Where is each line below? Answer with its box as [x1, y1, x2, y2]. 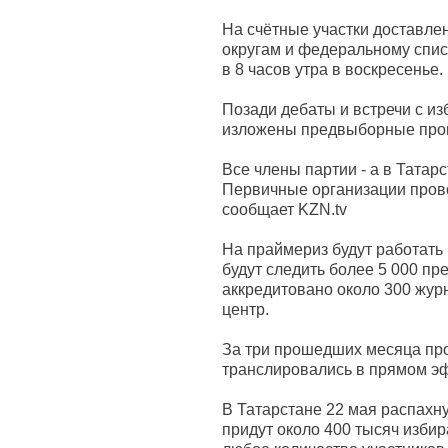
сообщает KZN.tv [222, 201, 347, 218]
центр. [222, 301, 273, 318]
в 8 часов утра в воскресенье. [222, 61, 443, 78]
